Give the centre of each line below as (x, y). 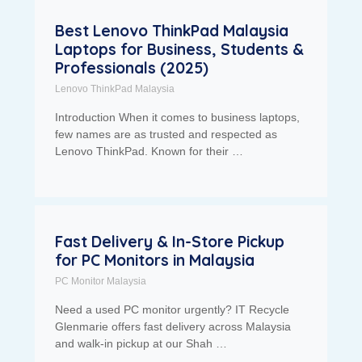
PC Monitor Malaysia (100, 282)
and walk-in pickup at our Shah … (141, 344)
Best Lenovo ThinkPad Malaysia (171, 31)
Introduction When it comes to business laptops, (177, 118)
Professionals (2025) (131, 68)
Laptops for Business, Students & (179, 50)
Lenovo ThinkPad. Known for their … (149, 152)
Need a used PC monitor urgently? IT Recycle (172, 310)
